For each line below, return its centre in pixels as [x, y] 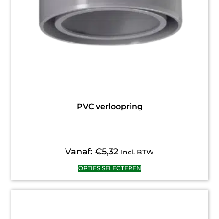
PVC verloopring [109, 107]
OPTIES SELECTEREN [109, 168]
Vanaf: [80, 152]
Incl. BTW [137, 152]
